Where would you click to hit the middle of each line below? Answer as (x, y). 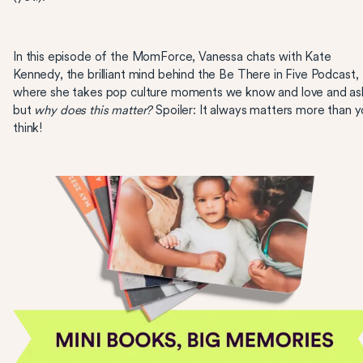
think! (28, 128)
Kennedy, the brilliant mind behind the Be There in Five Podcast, (186, 75)
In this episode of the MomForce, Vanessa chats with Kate (172, 57)
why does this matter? (94, 110)
